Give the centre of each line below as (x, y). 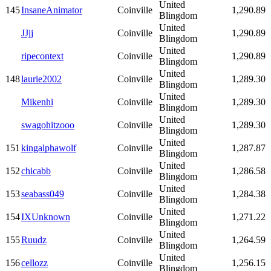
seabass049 (43, 194)
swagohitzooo (48, 125)
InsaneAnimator (52, 10)
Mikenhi (37, 102)
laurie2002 (41, 79)
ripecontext (42, 56)
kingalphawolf (49, 148)
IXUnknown (46, 217)
